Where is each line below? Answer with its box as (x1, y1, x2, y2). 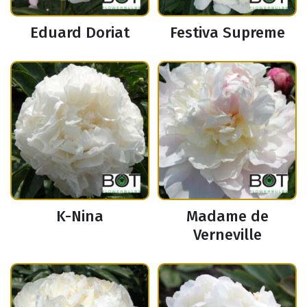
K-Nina (56, 207, 103, 226)
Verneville (193, 225, 262, 245)
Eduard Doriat (30, 23, 130, 42)
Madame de (186, 207, 269, 226)
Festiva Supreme (169, 23, 285, 42)
